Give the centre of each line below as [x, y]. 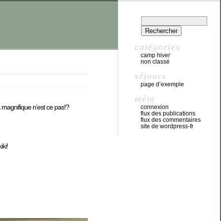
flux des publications [168, 113]
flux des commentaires [171, 120]
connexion [155, 107]
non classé [155, 62]
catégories [158, 47]
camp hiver [155, 55]
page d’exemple [162, 84]
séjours [151, 76]
